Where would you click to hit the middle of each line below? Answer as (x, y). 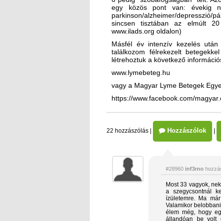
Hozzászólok (186, 130)
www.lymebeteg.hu (141, 72)
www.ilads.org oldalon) (147, 31)
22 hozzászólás (128, 130)
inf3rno (194, 168)
